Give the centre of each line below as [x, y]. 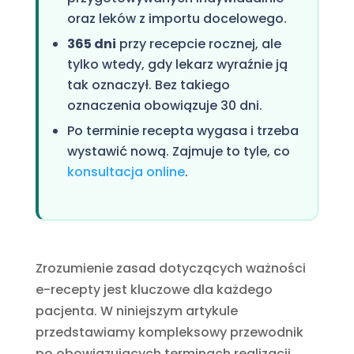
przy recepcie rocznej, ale [198, 43]
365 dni [91, 43]
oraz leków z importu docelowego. [177, 18]
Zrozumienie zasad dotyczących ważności [170, 268]
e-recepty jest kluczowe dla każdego [154, 289]
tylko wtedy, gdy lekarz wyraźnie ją [177, 64]
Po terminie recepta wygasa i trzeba [183, 130]
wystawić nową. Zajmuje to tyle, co [178, 151]
